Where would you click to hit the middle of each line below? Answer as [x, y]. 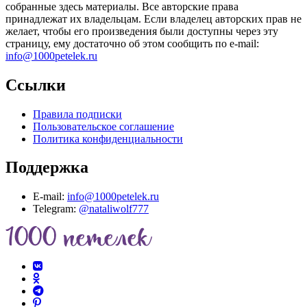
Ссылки [36, 85]
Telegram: [54, 209]
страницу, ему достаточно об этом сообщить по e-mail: [132, 43]
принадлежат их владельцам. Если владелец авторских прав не [153, 19]
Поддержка [47, 168]
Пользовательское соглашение [103, 126]
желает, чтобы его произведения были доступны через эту [142, 31]
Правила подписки [77, 114]
